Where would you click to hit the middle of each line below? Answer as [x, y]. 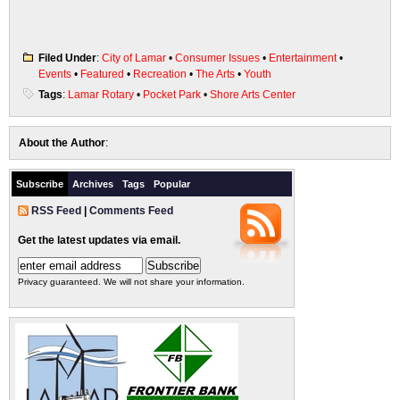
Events [55, 74]
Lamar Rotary [101, 95]
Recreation [160, 74]
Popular [172, 184]
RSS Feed [56, 211]
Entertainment [303, 58]
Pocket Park [172, 95]
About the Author [62, 143]
